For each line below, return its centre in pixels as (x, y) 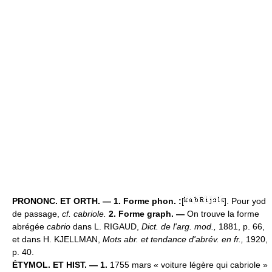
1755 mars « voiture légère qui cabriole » (188, 265)
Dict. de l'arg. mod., (179, 227)
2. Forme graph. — (147, 214)
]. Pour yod (245, 201)
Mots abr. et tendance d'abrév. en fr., (174, 240)
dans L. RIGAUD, (106, 227)
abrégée (29, 227)
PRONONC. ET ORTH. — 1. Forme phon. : (97, 201)
